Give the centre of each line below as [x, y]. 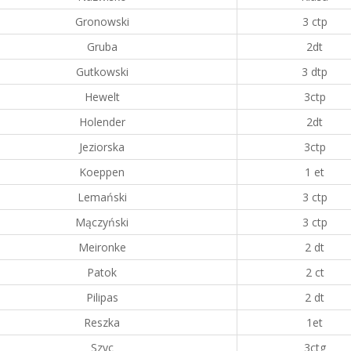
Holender [102, 122]
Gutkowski [102, 72]
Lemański [102, 197]
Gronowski [102, 22]
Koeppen [102, 172]
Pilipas [102, 297]
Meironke [102, 247]
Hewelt [102, 97]
